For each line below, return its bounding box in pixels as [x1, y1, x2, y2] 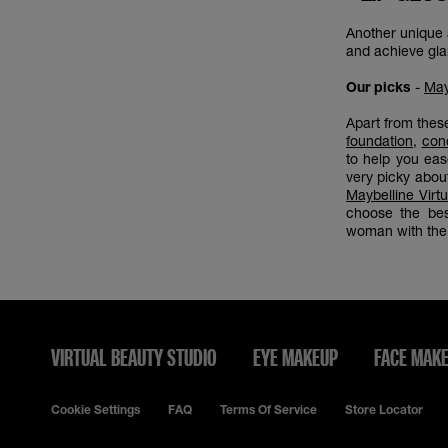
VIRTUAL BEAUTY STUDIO [51, 342, 217, 372]
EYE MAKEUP [253, 342, 338, 372]
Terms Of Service [220, 402, 317, 417]
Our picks [346, 78, 411, 95]
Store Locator [345, 402, 423, 417]
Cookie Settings [51, 402, 140, 417]
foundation [346, 132, 413, 149]
